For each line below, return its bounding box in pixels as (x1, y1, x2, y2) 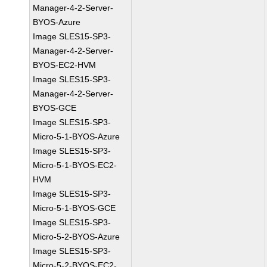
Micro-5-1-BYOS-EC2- (33, 160, 117, 170)
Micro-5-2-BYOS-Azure (33, 232, 120, 241)
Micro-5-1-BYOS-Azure (33, 132, 120, 141)
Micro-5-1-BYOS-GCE (33, 203, 116, 213)
